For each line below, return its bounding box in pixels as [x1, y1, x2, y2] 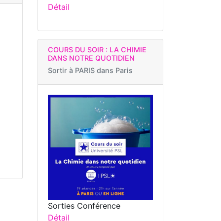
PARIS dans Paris [75, 66, 133, 74]
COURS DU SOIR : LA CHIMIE [48, 45, 147, 54]
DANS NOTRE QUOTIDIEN [48, 53, 135, 62]
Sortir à [48, 66, 75, 74]
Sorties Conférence [48, 200, 120, 211]
